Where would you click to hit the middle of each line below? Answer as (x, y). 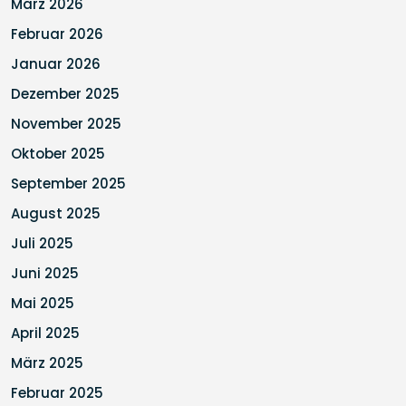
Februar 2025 (57, 393)
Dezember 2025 (65, 94)
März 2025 (47, 363)
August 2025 (56, 213)
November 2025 (66, 124)
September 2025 (68, 184)
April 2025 (45, 333)
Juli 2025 (42, 243)
